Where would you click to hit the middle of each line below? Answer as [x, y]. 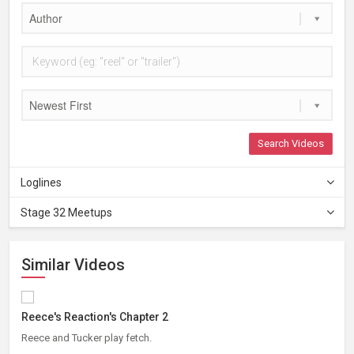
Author [46, 18]
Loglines [41, 182]
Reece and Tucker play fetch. [87, 337]
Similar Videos [73, 264]
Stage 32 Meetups [66, 212]
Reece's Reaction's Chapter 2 [95, 316]
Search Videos [291, 143]
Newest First [60, 105]
